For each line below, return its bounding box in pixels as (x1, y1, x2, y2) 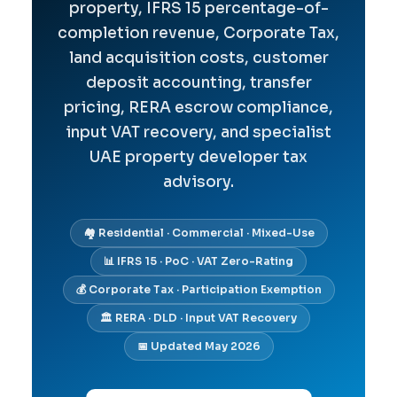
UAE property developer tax (90, 147, 307, 167)
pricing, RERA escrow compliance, (64, 97, 333, 117)
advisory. (163, 172, 234, 191)
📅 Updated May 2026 (136, 339, 261, 353)
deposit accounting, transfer (85, 73, 312, 92)
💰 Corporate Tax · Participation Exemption (75, 282, 322, 296)
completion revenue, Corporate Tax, (58, 23, 339, 43)
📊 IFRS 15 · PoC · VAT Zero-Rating (104, 253, 293, 268)
